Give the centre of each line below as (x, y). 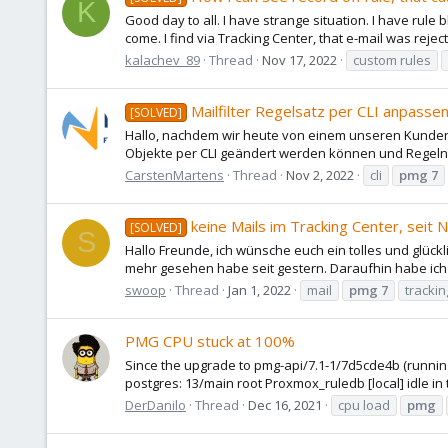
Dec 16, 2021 (285, 404)
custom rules (392, 59)
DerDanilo (155, 404)
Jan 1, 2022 (259, 289)
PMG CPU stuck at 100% (210, 341)
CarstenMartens (174, 174)
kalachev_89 (162, 59)
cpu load (364, 404)
